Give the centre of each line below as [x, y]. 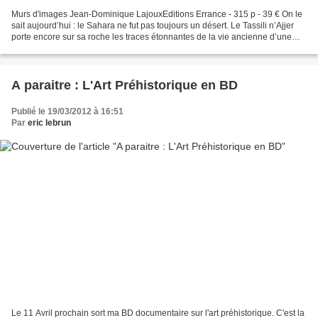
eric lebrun [49, 123]
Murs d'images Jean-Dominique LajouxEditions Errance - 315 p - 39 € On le [157, 15]
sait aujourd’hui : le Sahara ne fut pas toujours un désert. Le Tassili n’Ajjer [153, 26]
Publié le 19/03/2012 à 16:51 [67, 112]
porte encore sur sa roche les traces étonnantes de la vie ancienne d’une [152, 37]
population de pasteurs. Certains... [77, 49]
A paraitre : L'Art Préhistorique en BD [125, 86]
